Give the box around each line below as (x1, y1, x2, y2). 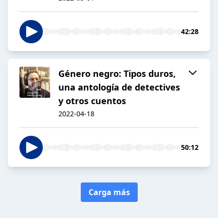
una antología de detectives (58, 81, 180, 93)
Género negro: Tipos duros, (58, 68, 176, 80)
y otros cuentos (58, 95, 126, 107)
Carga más (88, 187, 130, 198)
